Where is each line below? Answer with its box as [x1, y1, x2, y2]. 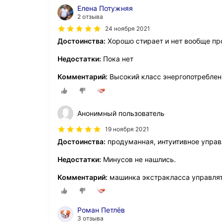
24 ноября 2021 [105, 25, 150, 33]
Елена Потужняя [77, 4, 133, 13]
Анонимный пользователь [77, 109, 165, 117]
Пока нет [101, 55, 133, 63]
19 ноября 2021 [105, 125, 149, 133]
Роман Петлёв [77, 205, 125, 214]
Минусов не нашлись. [101, 155, 176, 164]
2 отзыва [77, 13, 103, 21]
